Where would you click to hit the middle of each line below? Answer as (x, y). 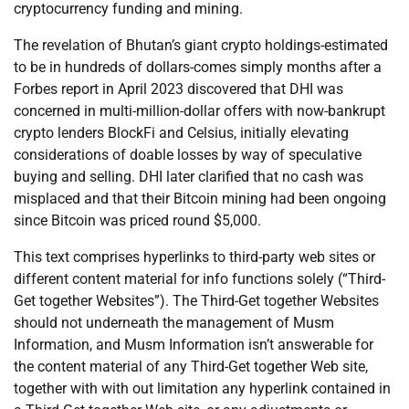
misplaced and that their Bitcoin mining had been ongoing (200, 199)
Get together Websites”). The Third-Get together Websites (196, 301)
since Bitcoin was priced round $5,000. (137, 221)
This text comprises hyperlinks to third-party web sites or (194, 257)
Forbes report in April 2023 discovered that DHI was (178, 89)
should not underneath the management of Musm (174, 323)
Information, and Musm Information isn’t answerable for (194, 345)
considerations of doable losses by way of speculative (188, 155)
